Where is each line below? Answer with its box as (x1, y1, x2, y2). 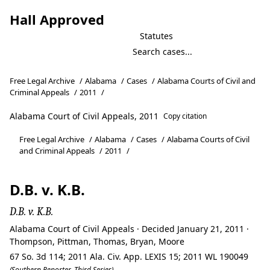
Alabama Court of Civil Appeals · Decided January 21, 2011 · (10, 223, 249, 234)
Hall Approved (10, 10, 104, 28)
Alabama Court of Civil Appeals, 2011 (10, 110, 159, 122)
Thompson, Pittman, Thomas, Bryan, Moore (10, 236, 184, 247)
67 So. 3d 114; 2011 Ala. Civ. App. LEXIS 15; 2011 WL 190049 (10, 251, 248, 262)
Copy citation (163, 111, 207, 121)
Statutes (140, 30, 173, 42)
